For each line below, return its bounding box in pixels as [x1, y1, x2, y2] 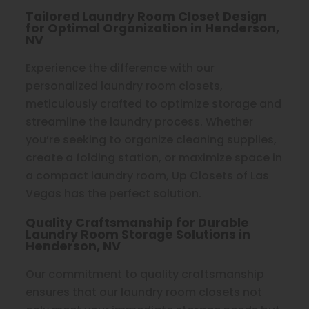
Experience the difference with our [26, 60, 215, 77]
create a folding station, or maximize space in [26, 150, 283, 166]
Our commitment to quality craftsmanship [26, 266, 265, 283]
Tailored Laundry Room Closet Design [26, 8, 268, 26]
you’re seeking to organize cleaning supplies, [26, 132, 277, 148]
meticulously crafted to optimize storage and [26, 96, 282, 112]
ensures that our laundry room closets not [26, 284, 263, 301]
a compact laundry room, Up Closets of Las [26, 168, 270, 184]
